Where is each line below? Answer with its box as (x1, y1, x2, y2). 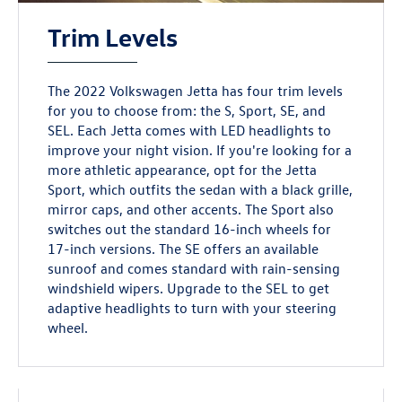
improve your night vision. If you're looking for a (48, 141, 353, 160)
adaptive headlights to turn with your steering (48, 299, 337, 318)
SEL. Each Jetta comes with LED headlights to (48, 121, 332, 140)
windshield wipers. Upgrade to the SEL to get (48, 279, 330, 298)
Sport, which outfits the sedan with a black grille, (48, 180, 354, 199)
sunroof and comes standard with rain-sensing (48, 259, 341, 278)
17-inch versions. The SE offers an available (48, 240, 319, 258)
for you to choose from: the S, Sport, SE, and (48, 101, 327, 120)
